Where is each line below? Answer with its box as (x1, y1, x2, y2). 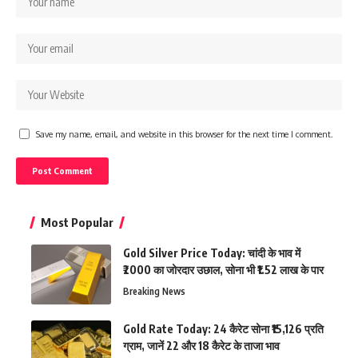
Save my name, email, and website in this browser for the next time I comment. (36, 128, 333, 139)
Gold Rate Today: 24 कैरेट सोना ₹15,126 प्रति (123, 321, 324, 336)
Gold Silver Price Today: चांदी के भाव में (123, 245, 300, 260)
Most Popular (41, 214, 113, 229)
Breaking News (123, 284, 185, 297)
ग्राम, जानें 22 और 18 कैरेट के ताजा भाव (123, 338, 280, 352)
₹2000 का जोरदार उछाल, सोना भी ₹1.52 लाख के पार (123, 262, 324, 276)
